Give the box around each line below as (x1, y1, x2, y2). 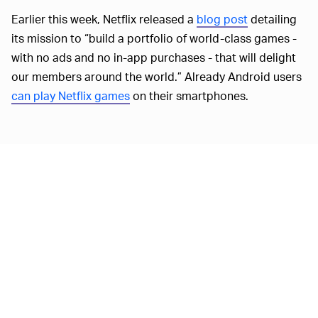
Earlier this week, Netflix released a (11, 11, 197, 26)
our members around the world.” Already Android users (11, 68, 302, 84)
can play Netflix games (11, 87, 130, 103)
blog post (197, 11, 248, 26)
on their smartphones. (130, 87, 248, 103)
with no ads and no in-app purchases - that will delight (11, 49, 296, 65)
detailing (248, 11, 297, 26)
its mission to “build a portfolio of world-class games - (11, 30, 297, 45)
